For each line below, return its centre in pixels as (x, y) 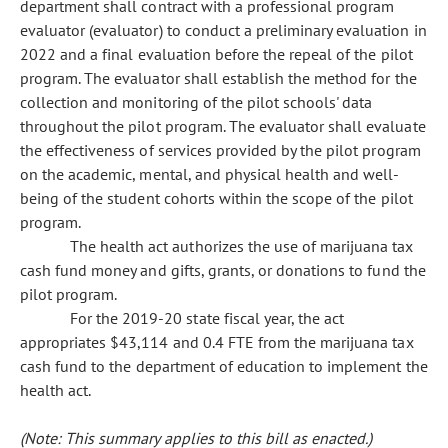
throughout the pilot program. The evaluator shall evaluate (223, 126)
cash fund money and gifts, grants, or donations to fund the (223, 270)
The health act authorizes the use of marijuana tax (242, 246)
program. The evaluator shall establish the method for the (218, 78)
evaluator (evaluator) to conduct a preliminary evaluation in (223, 30)
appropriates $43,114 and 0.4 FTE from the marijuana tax (217, 342)
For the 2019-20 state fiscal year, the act (207, 318)
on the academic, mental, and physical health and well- (210, 174)
